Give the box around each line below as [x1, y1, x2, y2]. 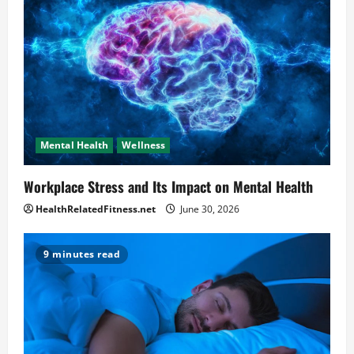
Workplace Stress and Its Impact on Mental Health [24, 175, 313, 197]
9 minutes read [43, 247, 120, 261]
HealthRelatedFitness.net [36, 201, 156, 216]
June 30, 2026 [178, 201, 239, 216]
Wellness [122, 137, 166, 152]
